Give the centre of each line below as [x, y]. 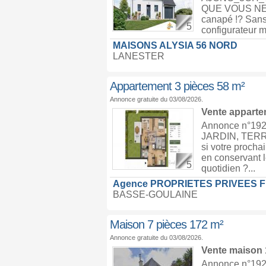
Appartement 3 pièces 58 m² [177, 86]
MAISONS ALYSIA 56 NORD [175, 45]
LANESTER [138, 56]
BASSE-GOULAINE [155, 194]
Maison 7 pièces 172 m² [166, 224]
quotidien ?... [228, 168]
